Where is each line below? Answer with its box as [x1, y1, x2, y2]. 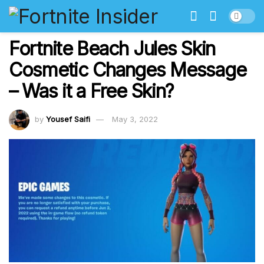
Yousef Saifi [46, 114, 90, 124]
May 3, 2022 [112, 114, 158, 124]
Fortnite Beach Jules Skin [9, 37, 215, 60]
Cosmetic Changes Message [9, 58, 246, 81]
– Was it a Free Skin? [9, 80, 174, 103]
